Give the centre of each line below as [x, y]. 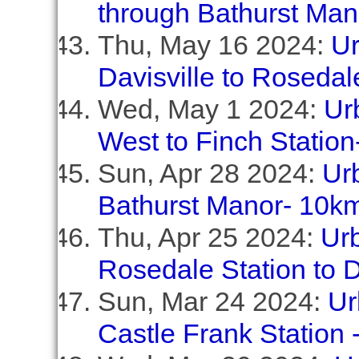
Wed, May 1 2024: [210, 109]
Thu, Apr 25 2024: [209, 237]
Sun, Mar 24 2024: [212, 301]
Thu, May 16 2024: [214, 45]
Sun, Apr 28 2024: [210, 173]
